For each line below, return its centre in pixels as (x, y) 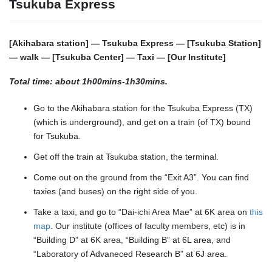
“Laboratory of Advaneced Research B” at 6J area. (134, 254)
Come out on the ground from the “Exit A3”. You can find (141, 177)
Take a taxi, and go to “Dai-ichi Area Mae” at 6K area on (141, 212)
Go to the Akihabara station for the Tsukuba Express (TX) (143, 108)
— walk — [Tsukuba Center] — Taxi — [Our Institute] (117, 57)
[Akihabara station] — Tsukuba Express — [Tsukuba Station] (135, 43)
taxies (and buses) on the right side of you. (118, 191)
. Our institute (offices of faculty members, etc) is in (148, 226)
